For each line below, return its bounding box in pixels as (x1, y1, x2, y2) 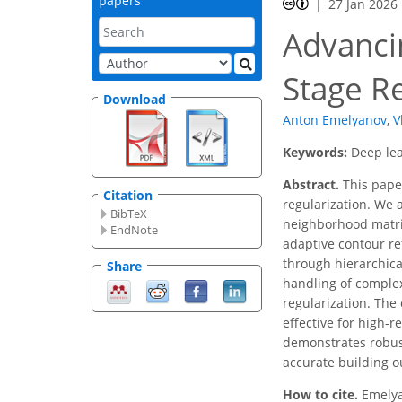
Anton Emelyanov (283, 111, 387, 129)
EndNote (110, 222, 159, 239)
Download (103, 90, 166, 108)
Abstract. (283, 176, 339, 194)
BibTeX (110, 205, 148, 223)
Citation (103, 187, 153, 205)
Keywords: (283, 144, 351, 162)
